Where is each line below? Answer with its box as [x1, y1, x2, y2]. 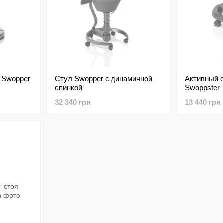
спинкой [54, 83, 82, 92]
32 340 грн [54, 98, 91, 106]
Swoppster [185, 83, 220, 92]
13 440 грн [185, 98, 221, 106]
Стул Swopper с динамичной [54, 74, 152, 83]
